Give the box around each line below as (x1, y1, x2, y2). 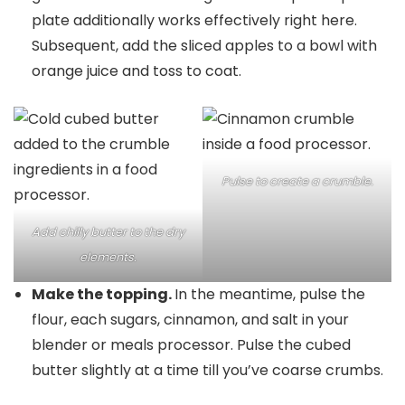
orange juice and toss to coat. (32, 61, 241, 81)
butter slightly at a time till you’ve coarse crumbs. (32, 360, 383, 381)
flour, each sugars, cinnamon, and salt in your (32, 309, 349, 330)
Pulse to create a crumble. (221, 173, 373, 190)
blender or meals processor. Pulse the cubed (32, 334, 351, 355)
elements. (80, 249, 137, 266)
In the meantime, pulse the (174, 284, 365, 305)
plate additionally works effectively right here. (32, 10, 357, 31)
